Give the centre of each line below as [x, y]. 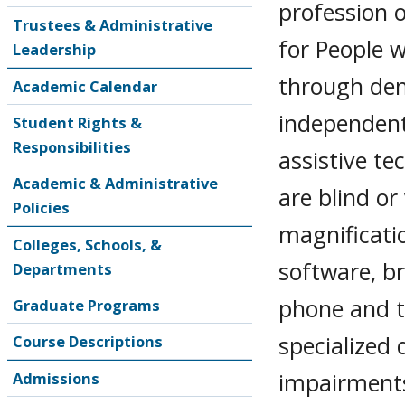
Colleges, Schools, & [87, 245]
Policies [41, 207]
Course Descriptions [88, 341]
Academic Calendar [85, 86]
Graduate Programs [86, 305]
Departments [62, 269]
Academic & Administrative [115, 183]
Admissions [56, 378]
